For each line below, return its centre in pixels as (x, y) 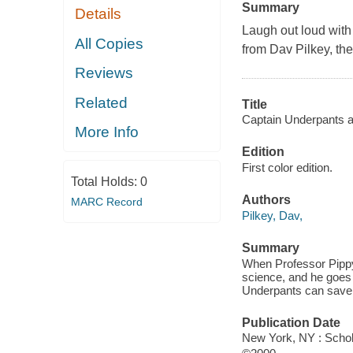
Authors (266, 200)
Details (98, 14)
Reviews (104, 73)
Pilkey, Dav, (272, 215)
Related (102, 102)
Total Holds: (105, 181)
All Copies (110, 43)
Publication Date (291, 322)
